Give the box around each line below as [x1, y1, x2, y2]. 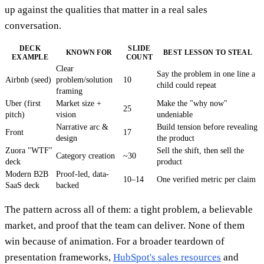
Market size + [56, 99, 101, 108]
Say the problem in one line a [157, 70, 255, 79]
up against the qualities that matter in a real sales [5, 4, 207, 16]
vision [56, 110, 76, 120]
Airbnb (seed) [5, 75, 51, 85]
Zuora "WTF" [5, 146, 52, 156]
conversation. [5, 20, 61, 32]
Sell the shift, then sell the [157, 146, 244, 156]
